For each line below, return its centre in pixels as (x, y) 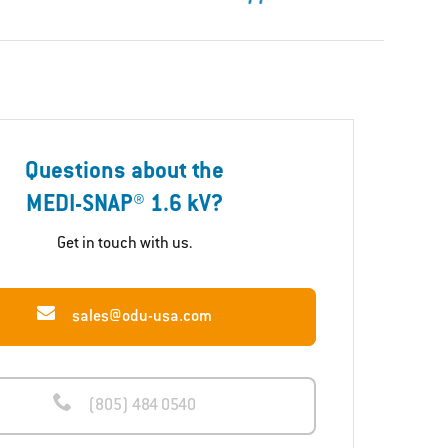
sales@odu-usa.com (141, 316)
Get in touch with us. (124, 243)
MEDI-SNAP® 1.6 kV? (124, 206)
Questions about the (124, 173)
